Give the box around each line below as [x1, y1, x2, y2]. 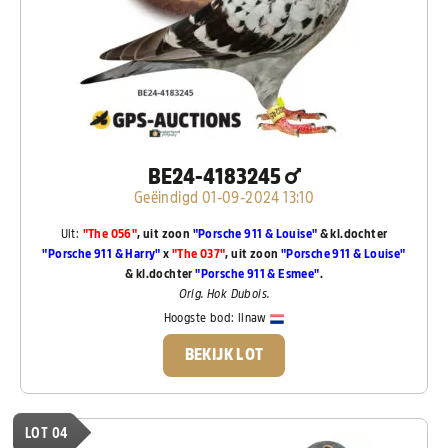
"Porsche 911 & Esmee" [195, 267, 320, 281]
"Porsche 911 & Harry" [42, 247, 161, 261]
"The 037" [171, 247, 226, 261]
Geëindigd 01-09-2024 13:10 [133, 190, 315, 207]
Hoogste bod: [163, 311, 238, 325]
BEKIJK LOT [184, 347, 264, 363]
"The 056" [82, 227, 138, 241]
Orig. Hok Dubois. [178, 287, 270, 301]
